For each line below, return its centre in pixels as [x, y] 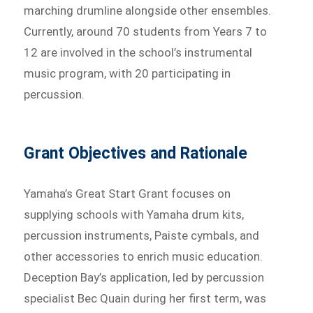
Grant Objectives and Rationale [136, 153]
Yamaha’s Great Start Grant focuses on [128, 194]
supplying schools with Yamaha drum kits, [134, 214]
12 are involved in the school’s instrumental [138, 52]
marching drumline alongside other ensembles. [148, 10]
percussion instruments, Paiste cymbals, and [142, 235]
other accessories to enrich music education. [144, 256]
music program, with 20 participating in [128, 73]
